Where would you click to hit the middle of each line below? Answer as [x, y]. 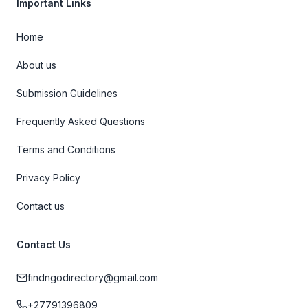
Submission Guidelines [67, 93]
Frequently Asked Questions [81, 121]
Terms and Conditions [66, 150]
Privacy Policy [48, 178]
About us [36, 65]
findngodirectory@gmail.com [93, 277]
